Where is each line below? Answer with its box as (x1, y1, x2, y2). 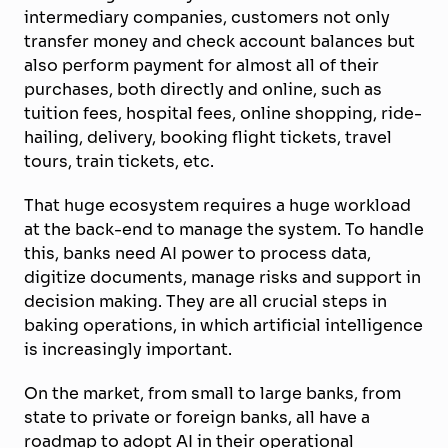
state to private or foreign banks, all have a (24, 404, 370, 429)
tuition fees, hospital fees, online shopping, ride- (24, 100, 422, 125)
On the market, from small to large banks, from (24, 380, 401, 405)
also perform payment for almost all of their (24, 52, 379, 77)
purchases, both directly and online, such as (24, 76, 382, 101)
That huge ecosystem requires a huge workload (24, 192, 411, 217)
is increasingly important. (24, 336, 232, 361)
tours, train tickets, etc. (24, 148, 214, 173)
